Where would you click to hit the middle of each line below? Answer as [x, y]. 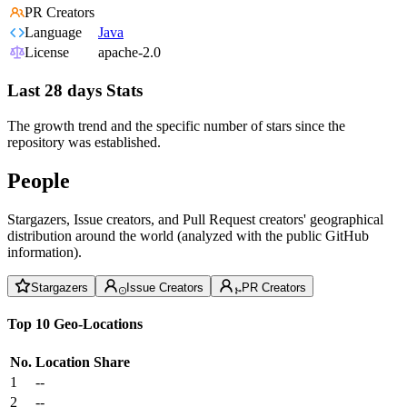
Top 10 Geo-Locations [75, 323]
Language [53, 33]
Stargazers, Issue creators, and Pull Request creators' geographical [195, 219]
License [47, 53]
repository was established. [84, 142]
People [39, 180]
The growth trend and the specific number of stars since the [176, 125]
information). [45, 252]
